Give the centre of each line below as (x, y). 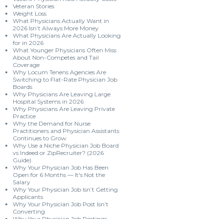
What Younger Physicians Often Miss (65, 50)
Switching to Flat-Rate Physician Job (65, 79)
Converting (29, 211)
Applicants (28, 197)
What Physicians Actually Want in (61, 21)
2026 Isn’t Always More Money (56, 28)
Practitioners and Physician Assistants (66, 131)
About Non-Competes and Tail (56, 57)
